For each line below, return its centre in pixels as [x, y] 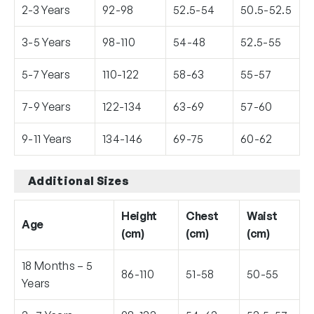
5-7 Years [46, 74]
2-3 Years [46, 9]
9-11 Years [47, 138]
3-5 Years [46, 42]
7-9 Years [46, 106]
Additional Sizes [79, 180]
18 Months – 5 [57, 265]
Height [139, 216]
